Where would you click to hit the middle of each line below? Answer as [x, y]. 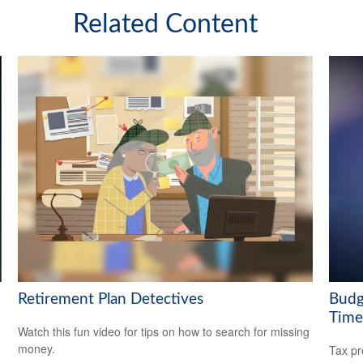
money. [37, 349]
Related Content [165, 24]
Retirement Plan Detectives [111, 299]
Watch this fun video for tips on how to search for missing [164, 332]
